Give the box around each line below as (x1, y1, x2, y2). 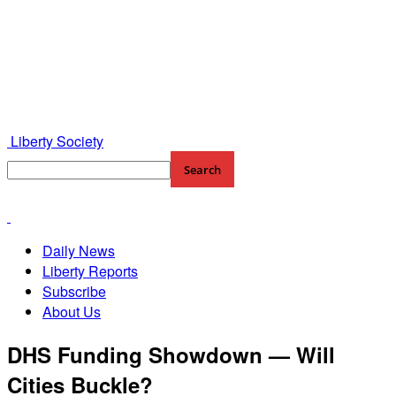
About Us (42, 301, 101, 322)
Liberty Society (11, 131, 103, 151)
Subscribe (42, 281, 106, 301)
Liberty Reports (42, 261, 138, 281)
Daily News (42, 240, 115, 261)
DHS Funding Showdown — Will (7, 339, 335, 369)
